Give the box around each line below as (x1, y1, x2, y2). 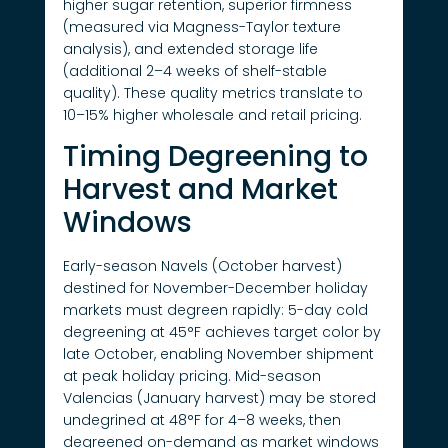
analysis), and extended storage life (62, 38, 318, 59)
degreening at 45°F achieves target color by (62, 322, 381, 343)
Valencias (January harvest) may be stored (62, 388, 376, 409)
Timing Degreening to (62, 137, 368, 177)
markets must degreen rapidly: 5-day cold (62, 300, 368, 321)
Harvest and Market (62, 170, 338, 210)
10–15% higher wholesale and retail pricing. (62, 104, 362, 125)
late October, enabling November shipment (62, 344, 374, 365)
